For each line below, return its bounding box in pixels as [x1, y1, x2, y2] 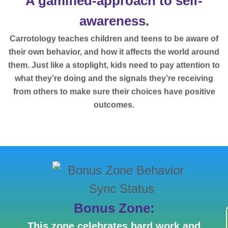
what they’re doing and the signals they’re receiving [15, 73, 213, 82]
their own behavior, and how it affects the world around [9, 46, 219, 55]
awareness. [79, 13, 149, 29]
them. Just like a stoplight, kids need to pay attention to [8, 60, 220, 69]
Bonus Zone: [73, 201, 155, 216]
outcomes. [94, 99, 134, 108]
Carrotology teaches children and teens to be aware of [10, 33, 218, 42]
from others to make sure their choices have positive [13, 86, 215, 95]
